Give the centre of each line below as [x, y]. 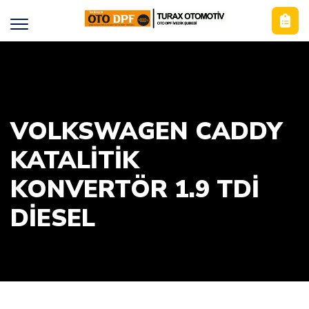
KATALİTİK [75, 160]
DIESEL [53, 218]
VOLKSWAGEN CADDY [146, 131]
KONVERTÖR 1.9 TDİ [135, 189]
